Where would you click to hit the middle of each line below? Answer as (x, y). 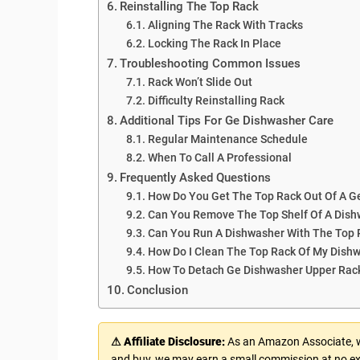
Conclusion (158, 290)
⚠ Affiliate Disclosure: (168, 341)
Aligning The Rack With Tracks (225, 25)
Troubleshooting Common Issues (211, 63)
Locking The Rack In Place (214, 43)
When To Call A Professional (219, 157)
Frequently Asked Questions (196, 177)
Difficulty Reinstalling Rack (216, 100)
